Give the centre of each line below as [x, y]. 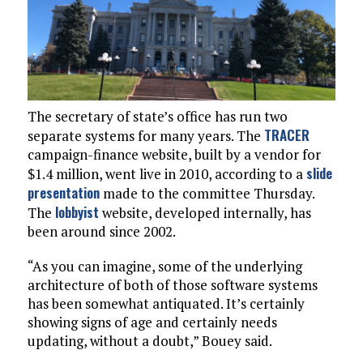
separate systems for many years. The [145, 136]
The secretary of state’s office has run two [157, 117]
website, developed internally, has [205, 213]
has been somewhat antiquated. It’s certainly [166, 304]
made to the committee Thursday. [207, 194]
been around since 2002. [101, 232]
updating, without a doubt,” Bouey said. [149, 341]
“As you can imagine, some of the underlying [164, 267]
